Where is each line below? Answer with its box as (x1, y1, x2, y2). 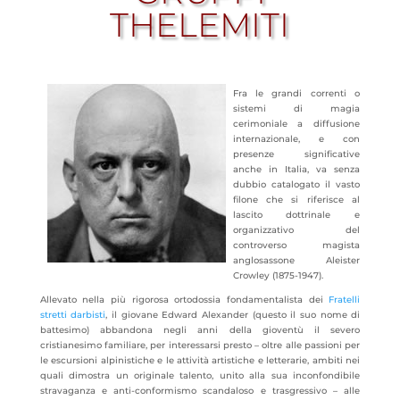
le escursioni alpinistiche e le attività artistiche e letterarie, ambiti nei (39, 354, 361, 366)
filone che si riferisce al (232, 194, 361, 205)
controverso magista (232, 239, 361, 251)
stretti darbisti (39, 309, 106, 321)
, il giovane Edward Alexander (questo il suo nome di (105, 309, 361, 321)
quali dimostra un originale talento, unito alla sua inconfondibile (39, 370, 361, 381)
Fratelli (329, 294, 361, 305)
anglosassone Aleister (232, 254, 361, 266)
